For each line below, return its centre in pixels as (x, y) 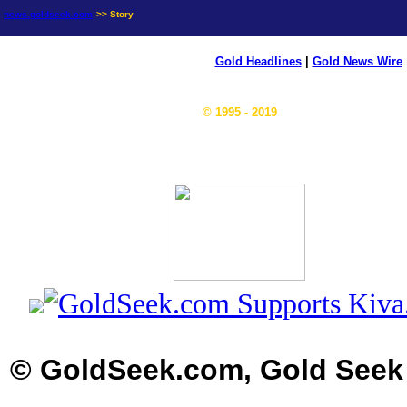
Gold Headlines (258, 61)
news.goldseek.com (48, 14)
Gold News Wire (357, 61)
